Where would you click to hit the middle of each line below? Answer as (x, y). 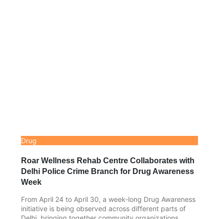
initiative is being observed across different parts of (103, 209)
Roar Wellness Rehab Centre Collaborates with (108, 161)
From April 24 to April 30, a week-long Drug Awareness (108, 199)
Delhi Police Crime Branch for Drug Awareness (108, 172)
